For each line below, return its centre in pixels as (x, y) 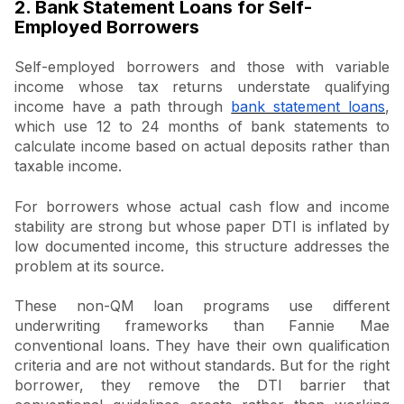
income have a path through (123, 107)
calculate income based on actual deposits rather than (202, 147)
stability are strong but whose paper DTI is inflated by (202, 226)
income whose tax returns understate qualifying (202, 87)
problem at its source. (89, 266)
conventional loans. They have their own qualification (202, 345)
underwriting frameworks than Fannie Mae (202, 325)
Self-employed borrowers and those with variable (202, 67)
